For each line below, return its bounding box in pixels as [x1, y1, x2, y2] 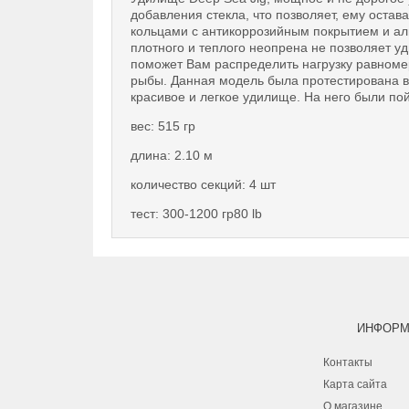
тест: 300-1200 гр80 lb [131, 206, 262, 221]
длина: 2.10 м [131, 148, 213, 163]
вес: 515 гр [131, 119, 195, 133]
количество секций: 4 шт [131, 177, 276, 192]
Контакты [323, 356, 372, 369]
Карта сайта [323, 378, 387, 391]
